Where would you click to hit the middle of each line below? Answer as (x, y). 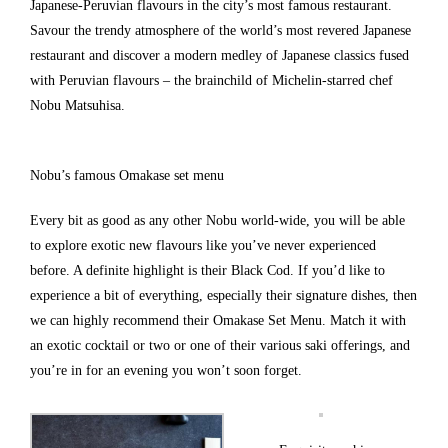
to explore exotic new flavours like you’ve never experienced (203, 246)
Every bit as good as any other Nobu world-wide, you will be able (217, 221)
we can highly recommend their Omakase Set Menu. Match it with (218, 321)
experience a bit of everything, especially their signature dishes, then (223, 296)
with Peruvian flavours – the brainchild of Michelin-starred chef (211, 81)
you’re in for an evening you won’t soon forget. (166, 371)
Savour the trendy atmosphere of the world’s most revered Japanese (220, 31)
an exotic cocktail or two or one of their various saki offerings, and (220, 346)
